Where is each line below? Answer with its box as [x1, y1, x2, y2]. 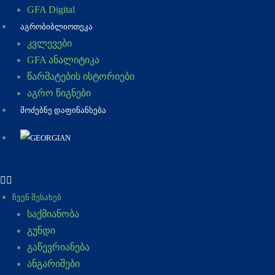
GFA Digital [27, 4, 75, 15]
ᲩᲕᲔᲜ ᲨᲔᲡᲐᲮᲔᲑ [12, 193, 61, 202]
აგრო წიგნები [27, 88, 91, 98]
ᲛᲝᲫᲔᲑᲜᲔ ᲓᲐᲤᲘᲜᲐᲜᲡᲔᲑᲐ [20, 106, 106, 115]
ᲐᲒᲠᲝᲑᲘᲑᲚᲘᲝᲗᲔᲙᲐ [20, 22, 93, 31]
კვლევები [27, 38, 72, 48]
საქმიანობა [27, 209, 79, 219]
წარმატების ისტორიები [27, 71, 134, 82]
